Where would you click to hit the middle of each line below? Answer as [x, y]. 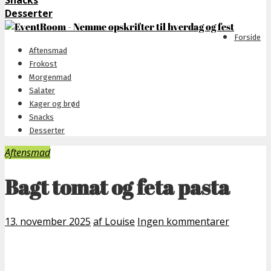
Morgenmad [50, 77]
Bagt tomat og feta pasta [117, 187]
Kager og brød [54, 104]
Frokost [43, 64]
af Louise [114, 221]
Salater [42, 90]
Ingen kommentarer [183, 221]
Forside [247, 37]
